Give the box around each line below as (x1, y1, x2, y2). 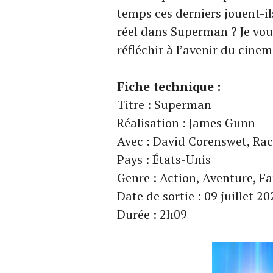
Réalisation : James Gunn (117, 115, 255, 131)
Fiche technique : (117, 78, 221, 94)
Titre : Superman (117, 96, 211, 113)
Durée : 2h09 (117, 206, 187, 222)
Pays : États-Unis (117, 151, 211, 168)
